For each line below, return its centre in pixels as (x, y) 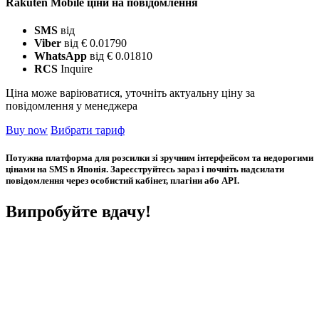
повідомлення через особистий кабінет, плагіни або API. (122, 181)
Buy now (27, 130)
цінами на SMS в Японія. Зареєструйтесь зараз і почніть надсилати (145, 169)
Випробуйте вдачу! (78, 212)
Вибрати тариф (88, 130)
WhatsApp (61, 56)
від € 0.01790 (94, 43)
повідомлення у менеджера (72, 106)
